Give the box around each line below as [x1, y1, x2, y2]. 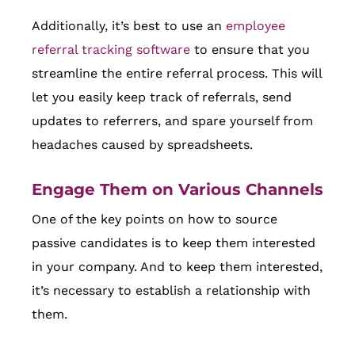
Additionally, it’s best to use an [32, 17, 226, 33]
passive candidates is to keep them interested [32, 235, 315, 250]
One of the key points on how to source [32, 211, 277, 227]
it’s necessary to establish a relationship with [32, 282, 311, 298]
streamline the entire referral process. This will [32, 65, 322, 81]
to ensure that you [190, 41, 310, 57]
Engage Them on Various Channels [32, 179, 323, 199]
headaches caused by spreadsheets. [32, 136, 253, 152]
